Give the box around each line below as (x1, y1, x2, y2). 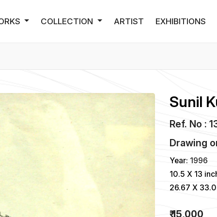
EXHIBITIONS (155, 16, 206, 26)
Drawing (170, 137, 208, 149)
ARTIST (114, 16, 144, 26)
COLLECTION (41, 16, 95, 26)
